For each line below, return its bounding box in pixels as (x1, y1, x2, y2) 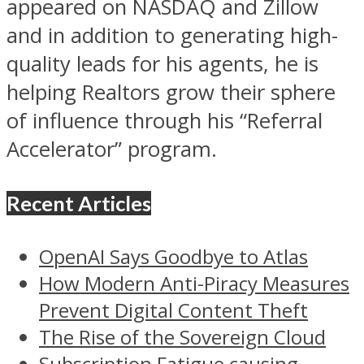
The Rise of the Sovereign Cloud (39, 323, 326, 351)
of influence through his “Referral (6, 106, 323, 136)
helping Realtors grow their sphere (6, 78, 336, 107)
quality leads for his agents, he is (6, 50, 318, 79)
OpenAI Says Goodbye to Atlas (39, 243, 308, 271)
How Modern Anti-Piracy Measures (39, 270, 349, 297)
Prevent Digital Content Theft (39, 297, 308, 324)
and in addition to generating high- (6, 21, 338, 50)
